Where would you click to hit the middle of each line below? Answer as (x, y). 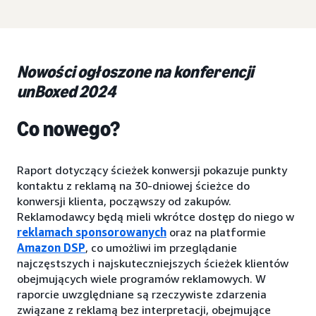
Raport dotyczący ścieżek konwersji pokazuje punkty (152, 170)
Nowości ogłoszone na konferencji (135, 72)
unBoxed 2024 (66, 91)
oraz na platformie (216, 232)
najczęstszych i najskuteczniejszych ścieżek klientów (153, 263)
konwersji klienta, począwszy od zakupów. (124, 201)
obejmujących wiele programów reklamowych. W (141, 279)
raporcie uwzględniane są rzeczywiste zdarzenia (142, 294)
